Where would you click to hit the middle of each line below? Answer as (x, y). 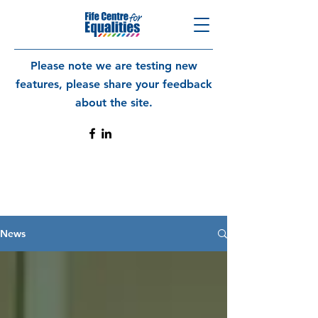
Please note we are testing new (114, 66)
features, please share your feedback (114, 84)
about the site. (114, 103)
